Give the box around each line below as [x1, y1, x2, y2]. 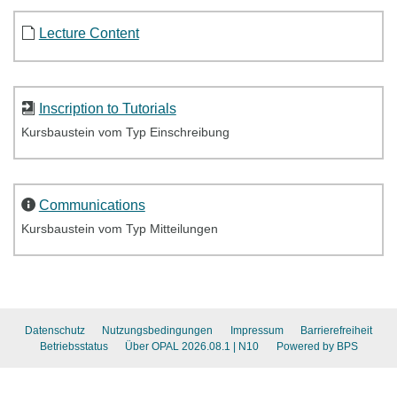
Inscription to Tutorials [38, 99, 176, 116]
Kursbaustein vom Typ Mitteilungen [20, 222, 218, 237]
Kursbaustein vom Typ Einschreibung [20, 126, 230, 140]
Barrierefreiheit [300, 324, 373, 337]
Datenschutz [24, 324, 85, 337]
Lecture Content [38, 24, 139, 41]
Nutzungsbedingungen [102, 324, 214, 337]
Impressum [230, 324, 284, 337]
